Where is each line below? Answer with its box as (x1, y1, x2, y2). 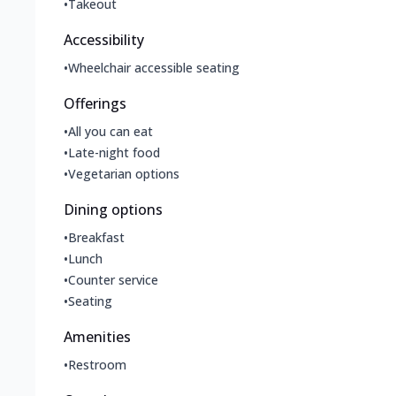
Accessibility (64, 30, 144, 50)
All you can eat (68, 123, 153, 141)
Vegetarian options (68, 165, 179, 183)
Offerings (64, 94, 126, 114)
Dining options (64, 200, 163, 220)
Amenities (64, 327, 131, 347)
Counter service (68, 271, 158, 289)
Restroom (68, 356, 126, 374)
